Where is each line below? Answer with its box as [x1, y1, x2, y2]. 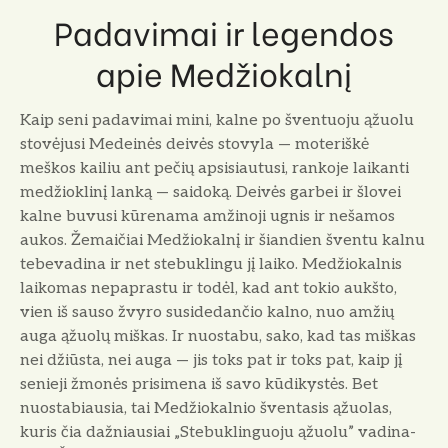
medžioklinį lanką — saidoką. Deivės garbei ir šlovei [20, 182, 401, 202]
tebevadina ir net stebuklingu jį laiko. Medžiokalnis [20, 254, 402, 274]
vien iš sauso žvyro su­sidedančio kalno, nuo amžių [20, 302, 394, 322]
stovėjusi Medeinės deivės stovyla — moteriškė [20, 134, 369, 154]
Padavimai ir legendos [54, 7, 394, 54]
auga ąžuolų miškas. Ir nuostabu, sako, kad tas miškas [20, 326, 416, 346]
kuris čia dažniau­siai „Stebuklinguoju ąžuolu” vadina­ [20, 422, 416, 442]
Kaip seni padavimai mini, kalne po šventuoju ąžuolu [20, 110, 414, 130]
